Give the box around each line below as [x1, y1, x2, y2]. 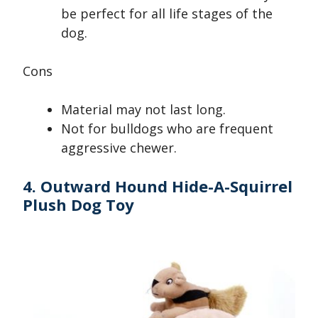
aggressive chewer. [61, 139, 177, 157]
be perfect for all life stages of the [61, 5, 273, 23]
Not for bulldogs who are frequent [61, 120, 273, 138]
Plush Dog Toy [23, 194, 134, 216]
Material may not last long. [61, 101, 226, 119]
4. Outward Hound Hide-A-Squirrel [23, 175, 292, 197]
